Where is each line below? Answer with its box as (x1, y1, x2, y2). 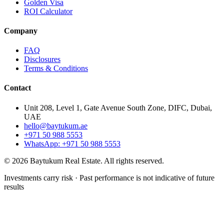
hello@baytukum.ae (24, 121, 87, 130)
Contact (4, 83, 31, 92)
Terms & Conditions (24, 64, 88, 73)
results (4, 182, 24, 191)
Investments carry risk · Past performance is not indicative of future (4, 173, 214, 182)
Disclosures (24, 55, 60, 64)
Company (4, 26, 37, 35)
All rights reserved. (104, 156, 164, 165)
